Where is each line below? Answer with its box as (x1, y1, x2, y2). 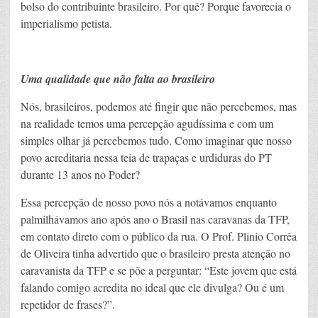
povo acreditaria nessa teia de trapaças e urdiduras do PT (21, 149, 272, 165)
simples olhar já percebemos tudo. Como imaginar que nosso (21, 132, 292, 148)
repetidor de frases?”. (21, 296, 115, 312)
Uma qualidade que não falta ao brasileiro (21, 70, 215, 87)
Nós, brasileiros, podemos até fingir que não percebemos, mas (21, 98, 297, 114)
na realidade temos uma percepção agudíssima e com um (21, 115, 273, 131)
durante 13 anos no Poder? (21, 166, 140, 182)
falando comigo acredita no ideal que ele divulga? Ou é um (21, 279, 284, 295)
